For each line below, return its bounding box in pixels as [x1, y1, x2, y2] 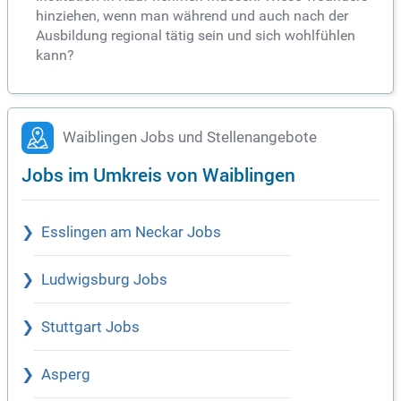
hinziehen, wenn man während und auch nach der [36, 6, 348, 24]
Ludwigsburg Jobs [41, 270, 167, 288]
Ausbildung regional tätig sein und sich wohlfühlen [36, 26, 355, 44]
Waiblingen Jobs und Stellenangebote [63, 128, 317, 146]
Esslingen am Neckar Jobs [41, 223, 221, 241]
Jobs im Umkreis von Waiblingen [21, 160, 295, 187]
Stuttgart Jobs [41, 318, 140, 336]
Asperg [41, 365, 90, 383]
